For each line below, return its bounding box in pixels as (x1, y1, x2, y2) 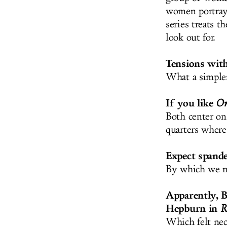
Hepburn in (166, 202, 220, 215)
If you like (166, 97, 216, 110)
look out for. (166, 31, 216, 44)
